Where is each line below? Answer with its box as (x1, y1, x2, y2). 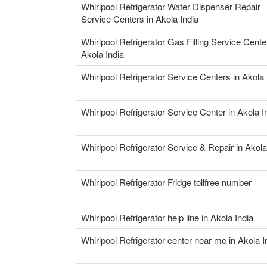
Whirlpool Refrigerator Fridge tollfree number (81, 176, 252, 189)
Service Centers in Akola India (81, 13, 198, 26)
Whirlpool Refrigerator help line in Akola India (81, 211, 253, 224)
